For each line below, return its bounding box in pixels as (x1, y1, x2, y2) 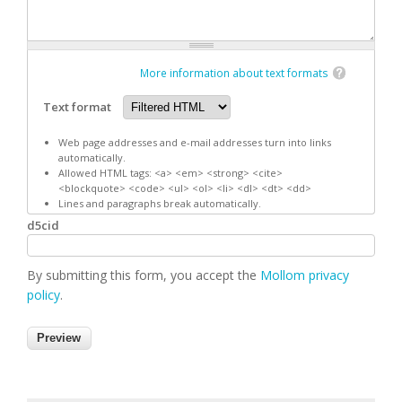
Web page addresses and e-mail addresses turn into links (57, 135, 331, 149)
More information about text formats (140, 66, 328, 81)
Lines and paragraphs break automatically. (57, 197, 261, 210)
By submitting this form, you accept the (27, 266, 260, 284)
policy (27, 285, 60, 303)
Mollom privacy (260, 266, 349, 284)
